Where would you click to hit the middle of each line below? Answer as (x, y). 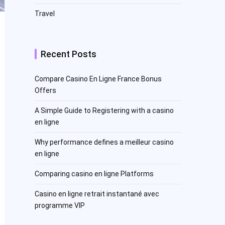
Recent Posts (68, 54)
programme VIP (60, 205)
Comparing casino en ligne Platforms (94, 174)
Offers (45, 90)
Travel (44, 13)
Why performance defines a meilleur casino (104, 142)
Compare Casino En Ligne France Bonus (98, 79)
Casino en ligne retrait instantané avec (97, 194)
